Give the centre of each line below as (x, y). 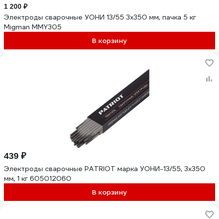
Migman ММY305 (33, 27)
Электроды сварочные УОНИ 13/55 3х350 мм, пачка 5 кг (100, 17)
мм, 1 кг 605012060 (38, 178)
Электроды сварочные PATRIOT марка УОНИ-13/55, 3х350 (94, 169)
